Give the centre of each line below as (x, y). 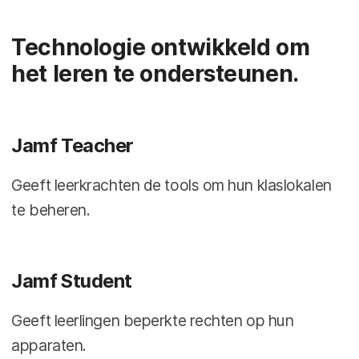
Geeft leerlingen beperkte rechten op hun (153, 320)
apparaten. (49, 345)
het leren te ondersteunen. (155, 73)
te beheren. (51, 210)
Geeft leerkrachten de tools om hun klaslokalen (171, 185)
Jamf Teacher (73, 145)
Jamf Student (72, 280)
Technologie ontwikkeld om (161, 47)
